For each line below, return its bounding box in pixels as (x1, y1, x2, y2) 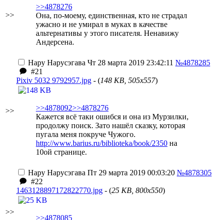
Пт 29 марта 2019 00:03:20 (85, 168, 175, 177)
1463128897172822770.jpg (16, 186, 103, 194)
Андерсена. (36, 38, 74, 46)
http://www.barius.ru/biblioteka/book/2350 (36, 139, 167, 147)
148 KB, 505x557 (100, 76, 155, 84)
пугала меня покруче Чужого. (36, 130, 136, 138)
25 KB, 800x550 (111, 186, 163, 194)
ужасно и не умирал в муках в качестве (36, 20, 167, 28)
